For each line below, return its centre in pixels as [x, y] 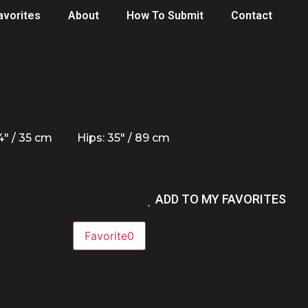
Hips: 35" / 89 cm [123, 138]
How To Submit [165, 15]
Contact [251, 15]
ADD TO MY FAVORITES [221, 199]
